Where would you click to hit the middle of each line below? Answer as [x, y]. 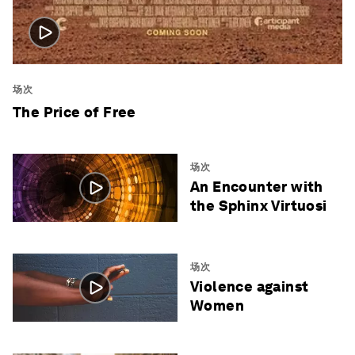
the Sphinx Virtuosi [259, 205]
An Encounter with [257, 186]
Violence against [250, 286]
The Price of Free [74, 112]
